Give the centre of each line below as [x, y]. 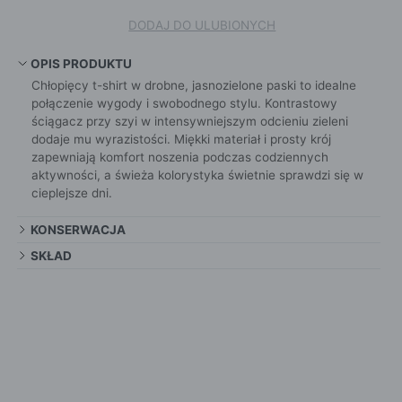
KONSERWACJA [78, 230]
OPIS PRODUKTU [81, 64]
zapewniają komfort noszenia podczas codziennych [179, 157]
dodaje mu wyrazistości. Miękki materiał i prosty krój [181, 140]
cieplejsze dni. [71, 193]
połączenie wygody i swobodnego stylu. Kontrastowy [184, 104]
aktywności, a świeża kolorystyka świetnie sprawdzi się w [197, 175]
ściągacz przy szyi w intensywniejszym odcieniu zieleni [189, 122]
